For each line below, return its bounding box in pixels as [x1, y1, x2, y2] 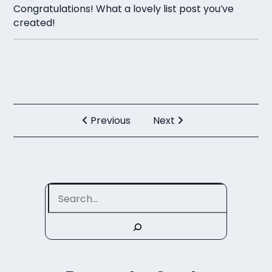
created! [13, 16, 56, 30]
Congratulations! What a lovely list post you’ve [13, 2, 234, 16]
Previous [87, 113, 131, 127]
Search [135, 182, 169, 196]
